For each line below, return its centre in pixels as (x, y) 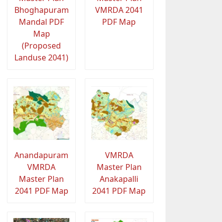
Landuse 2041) (42, 57)
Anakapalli (119, 179)
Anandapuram (42, 155)
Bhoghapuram (41, 10)
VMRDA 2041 (119, 10)
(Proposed (42, 45)
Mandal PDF (42, 22)
